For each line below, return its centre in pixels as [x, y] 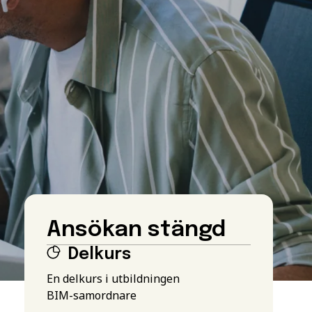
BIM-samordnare [91, 295]
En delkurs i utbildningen [113, 278]
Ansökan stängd [136, 230]
